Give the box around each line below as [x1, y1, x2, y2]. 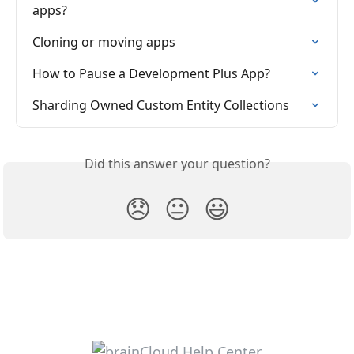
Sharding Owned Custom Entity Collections [32, 96, 289, 114]
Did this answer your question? [84, 154, 270, 172]
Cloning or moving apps [32, 32, 175, 51]
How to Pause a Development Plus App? [32, 64, 270, 82]
